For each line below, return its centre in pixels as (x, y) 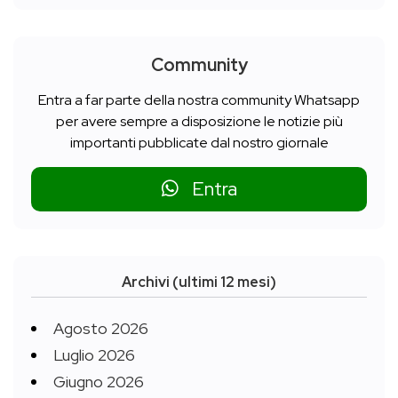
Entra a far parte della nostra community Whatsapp (199, 100)
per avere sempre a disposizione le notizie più (199, 122)
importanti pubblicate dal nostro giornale (199, 143)
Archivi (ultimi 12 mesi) (199, 283)
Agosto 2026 (101, 329)
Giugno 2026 (99, 382)
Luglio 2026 (94, 355)
